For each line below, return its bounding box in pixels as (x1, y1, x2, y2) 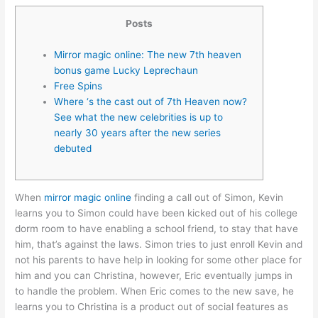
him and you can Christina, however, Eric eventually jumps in (15, 270, 293, 282)
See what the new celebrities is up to (54, 111, 224, 123)
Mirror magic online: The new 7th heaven (54, 48, 242, 60)
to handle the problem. (15, 285, 121, 297)
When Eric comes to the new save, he (121, 285, 295, 297)
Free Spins (54, 79, 103, 92)
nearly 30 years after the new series (54, 126, 221, 138)
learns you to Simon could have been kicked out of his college (15, 207, 298, 219)
